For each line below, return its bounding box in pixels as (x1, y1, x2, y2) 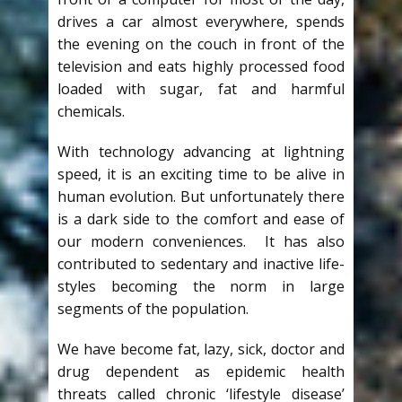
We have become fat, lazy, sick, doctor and (57, 339, 345, 359)
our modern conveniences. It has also (57, 232, 345, 251)
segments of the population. (57, 299, 249, 319)
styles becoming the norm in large (57, 276, 345, 296)
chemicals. (57, 101, 125, 121)
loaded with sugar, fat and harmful (57, 79, 345, 99)
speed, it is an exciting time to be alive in (57, 164, 345, 184)
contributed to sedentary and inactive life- (57, 254, 345, 274)
